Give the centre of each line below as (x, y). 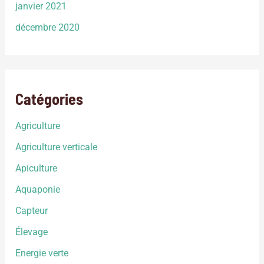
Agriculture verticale (57, 147)
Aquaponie (38, 189)
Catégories (49, 99)
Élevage (32, 232)
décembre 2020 (48, 27)
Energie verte (42, 253)
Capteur (32, 210)
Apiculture (37, 168)
